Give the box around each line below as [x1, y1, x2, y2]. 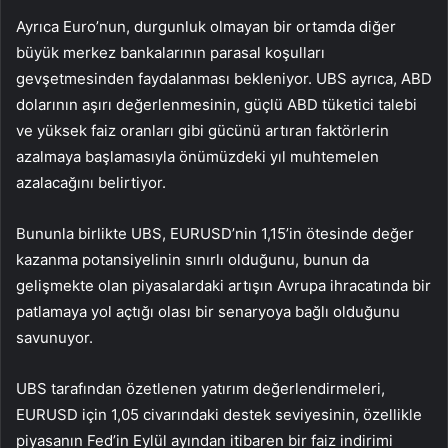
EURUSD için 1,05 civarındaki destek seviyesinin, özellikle [16, 405, 422, 425]
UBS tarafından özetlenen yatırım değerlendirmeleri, [16, 379, 385, 399]
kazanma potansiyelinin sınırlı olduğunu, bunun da [16, 250, 369, 270]
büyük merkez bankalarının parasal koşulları [16, 43, 325, 63]
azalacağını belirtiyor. [16, 173, 166, 193]
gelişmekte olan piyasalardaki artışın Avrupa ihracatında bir [16, 276, 431, 296]
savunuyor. [16, 328, 93, 348]
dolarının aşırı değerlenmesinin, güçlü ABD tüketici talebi [16, 95, 417, 115]
